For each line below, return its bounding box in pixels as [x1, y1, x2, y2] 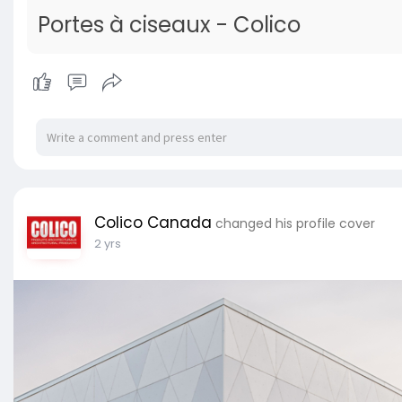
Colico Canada [94, 212, 212, 234]
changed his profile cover [215, 214, 375, 233]
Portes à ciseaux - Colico [38, 10, 301, 40]
